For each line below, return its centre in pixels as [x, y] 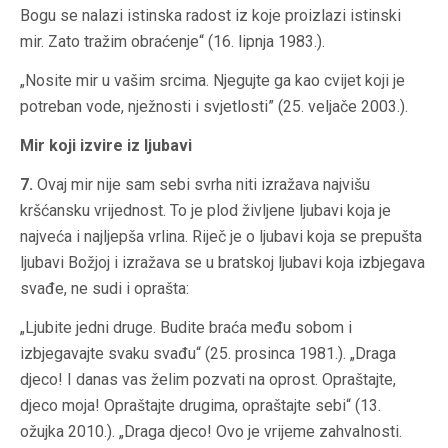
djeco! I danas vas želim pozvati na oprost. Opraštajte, [208, 380]
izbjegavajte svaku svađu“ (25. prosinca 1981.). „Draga [208, 354]
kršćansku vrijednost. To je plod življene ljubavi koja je [205, 211]
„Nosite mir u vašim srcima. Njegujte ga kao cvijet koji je [212, 81]
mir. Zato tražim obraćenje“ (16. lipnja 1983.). [172, 42]
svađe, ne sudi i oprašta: [104, 289]
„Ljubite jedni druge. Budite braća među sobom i [186, 328]
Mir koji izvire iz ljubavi [106, 146]
